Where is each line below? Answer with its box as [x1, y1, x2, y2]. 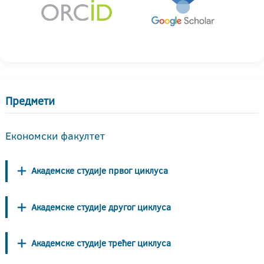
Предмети [5, 93, 55, 109]
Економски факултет [5, 128, 105, 143]
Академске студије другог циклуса [31, 200, 171, 213]
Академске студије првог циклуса [31, 164, 168, 177]
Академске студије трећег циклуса [31, 236, 171, 249]
